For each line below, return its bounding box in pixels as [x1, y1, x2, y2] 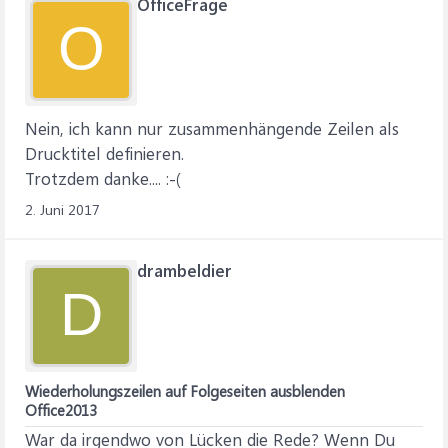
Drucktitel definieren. [25, 142, 184, 164]
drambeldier [137, 259, 232, 281]
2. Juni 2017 [25, 200, 100, 219]
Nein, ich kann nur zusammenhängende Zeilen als [25, 117, 399, 139]
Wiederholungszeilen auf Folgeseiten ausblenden [25, 381, 345, 401]
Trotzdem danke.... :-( [25, 167, 181, 189]
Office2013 [25, 400, 97, 420]
